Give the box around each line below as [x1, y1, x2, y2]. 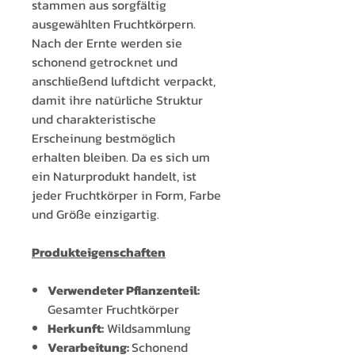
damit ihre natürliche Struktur [32, 90, 203, 110]
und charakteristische [32, 109, 156, 129]
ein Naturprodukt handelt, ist [32, 166, 197, 186]
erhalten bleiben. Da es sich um [32, 147, 210, 167]
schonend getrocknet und [32, 52, 177, 72]
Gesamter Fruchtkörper [48, 300, 179, 319]
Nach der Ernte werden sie [32, 33, 182, 53]
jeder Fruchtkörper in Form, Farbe [32, 185, 221, 205]
